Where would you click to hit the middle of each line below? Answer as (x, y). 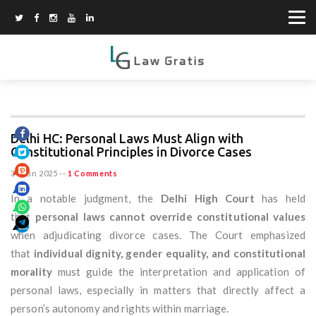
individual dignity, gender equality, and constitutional (169, 254)
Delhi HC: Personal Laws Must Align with (127, 139)
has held (280, 199)
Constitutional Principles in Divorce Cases (131, 152)
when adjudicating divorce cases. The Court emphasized (158, 235)
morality (31, 272)
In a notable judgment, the (86, 199)
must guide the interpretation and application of (178, 272)
